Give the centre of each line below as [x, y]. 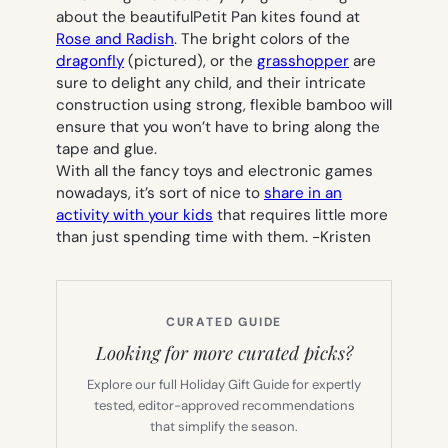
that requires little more [300, 215]
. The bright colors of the [262, 39]
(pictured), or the [190, 61]
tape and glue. [106, 149]
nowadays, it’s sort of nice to [160, 193]
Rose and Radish [115, 39]
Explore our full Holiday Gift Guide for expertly [224, 385]
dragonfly [90, 61]
